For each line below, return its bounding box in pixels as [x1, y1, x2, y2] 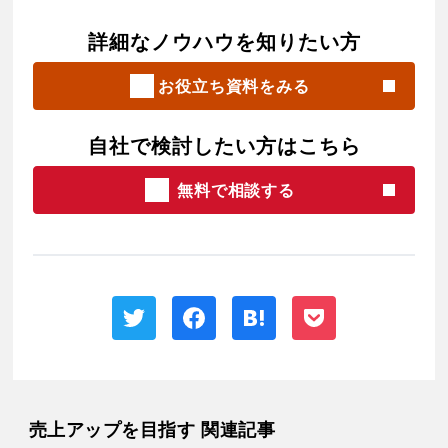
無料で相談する [177, 181, 295, 199]
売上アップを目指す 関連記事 [28, 419, 276, 440]
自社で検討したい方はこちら [87, 134, 361, 157]
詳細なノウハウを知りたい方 [87, 30, 361, 53]
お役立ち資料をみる [158, 77, 310, 95]
